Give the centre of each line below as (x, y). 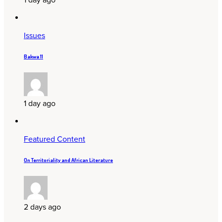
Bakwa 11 (33, 56)
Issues (34, 35)
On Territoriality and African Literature (68, 160)
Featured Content (55, 139)
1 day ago (40, 103)
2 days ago (42, 207)
